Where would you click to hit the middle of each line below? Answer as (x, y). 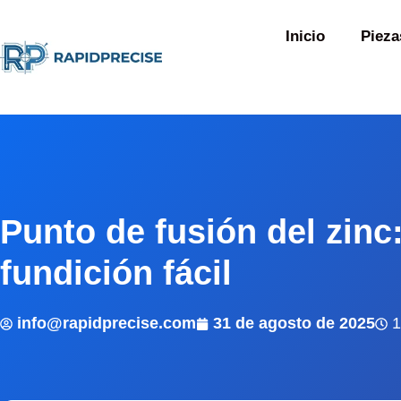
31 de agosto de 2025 (294, 323)
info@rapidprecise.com (107, 323)
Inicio (305, 36)
